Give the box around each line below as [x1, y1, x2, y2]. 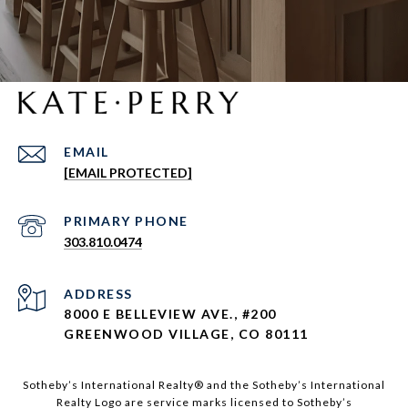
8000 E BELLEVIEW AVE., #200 [64, 306, 277, 322]
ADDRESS [64, 286, 133, 302]
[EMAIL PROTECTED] [64, 165, 192, 181]
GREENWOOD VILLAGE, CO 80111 [64, 326, 309, 342]
